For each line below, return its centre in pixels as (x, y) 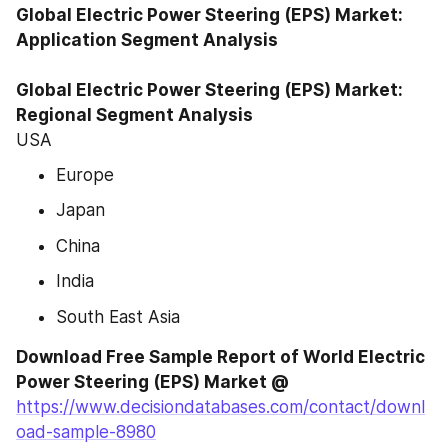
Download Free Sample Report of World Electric (220, 357)
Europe (85, 174)
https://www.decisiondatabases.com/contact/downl (220, 407)
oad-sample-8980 (86, 432)
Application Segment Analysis (147, 39)
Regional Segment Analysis (134, 114)
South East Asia (118, 316)
